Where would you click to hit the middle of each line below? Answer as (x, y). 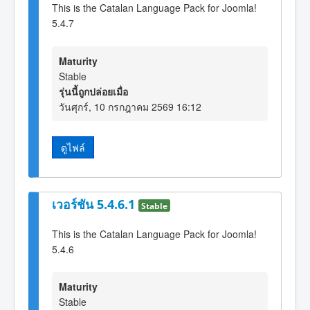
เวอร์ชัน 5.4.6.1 (95, 204)
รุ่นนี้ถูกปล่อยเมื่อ (93, 91)
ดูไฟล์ (73, 147)
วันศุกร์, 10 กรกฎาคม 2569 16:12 (130, 106)
